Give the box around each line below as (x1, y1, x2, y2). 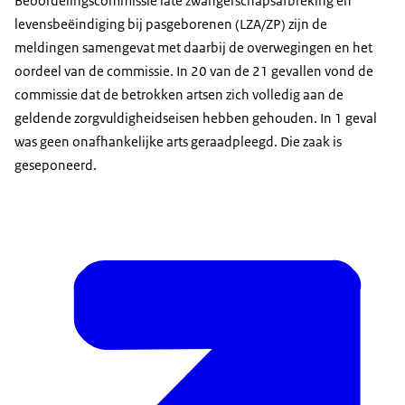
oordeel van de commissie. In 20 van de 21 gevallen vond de (14, 62, 373, 80)
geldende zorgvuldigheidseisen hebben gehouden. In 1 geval (14, 109, 377, 127)
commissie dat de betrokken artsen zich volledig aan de (14, 86, 344, 104)
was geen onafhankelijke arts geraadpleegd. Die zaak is (14, 133, 342, 151)
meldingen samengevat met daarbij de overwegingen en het (14, 39, 372, 57)
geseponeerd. (14, 156, 97, 174)
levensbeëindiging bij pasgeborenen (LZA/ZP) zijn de (14, 15, 327, 33)
